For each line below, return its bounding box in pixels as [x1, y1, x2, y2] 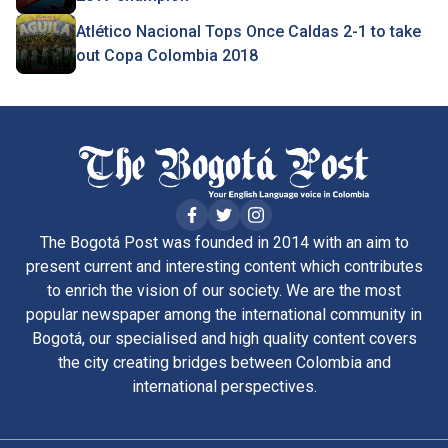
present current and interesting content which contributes [25, 256, 423, 276]
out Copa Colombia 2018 [76, 46, 258, 65]
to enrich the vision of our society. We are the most [47, 280, 401, 300]
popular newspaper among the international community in [26, 304, 422, 324]
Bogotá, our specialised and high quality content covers [31, 328, 417, 348]
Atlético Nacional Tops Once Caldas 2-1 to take [76, 22, 421, 41]
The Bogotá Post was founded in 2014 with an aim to [39, 232, 409, 252]
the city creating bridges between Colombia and [57, 352, 391, 372]
